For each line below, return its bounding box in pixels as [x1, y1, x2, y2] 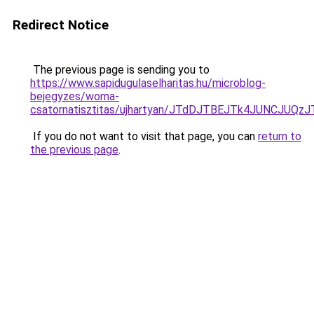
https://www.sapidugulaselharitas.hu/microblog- [30, 76, 266, 90]
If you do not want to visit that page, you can [30, 130, 258, 143]
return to [258, 130, 301, 143]
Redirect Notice [13, 17, 109, 33]
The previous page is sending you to [30, 63, 210, 76]
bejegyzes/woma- [30, 90, 119, 103]
